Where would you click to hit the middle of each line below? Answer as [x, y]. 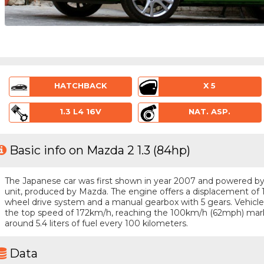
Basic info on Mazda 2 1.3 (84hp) [100, 151]
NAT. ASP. [210, 111]
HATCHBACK [80, 86]
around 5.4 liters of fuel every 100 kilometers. [96, 223]
